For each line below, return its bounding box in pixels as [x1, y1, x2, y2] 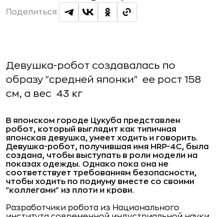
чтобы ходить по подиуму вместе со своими [6, 178, 194, 186]
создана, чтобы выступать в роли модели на [6, 152, 198, 159]
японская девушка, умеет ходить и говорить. [6, 134, 198, 142]
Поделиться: [6, 8, 58, 16]
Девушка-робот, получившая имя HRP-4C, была [6, 143, 209, 151]
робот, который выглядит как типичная [6, 125, 176, 133]
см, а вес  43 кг [6, 89, 82, 99]
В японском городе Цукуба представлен [6, 117, 180, 124]
